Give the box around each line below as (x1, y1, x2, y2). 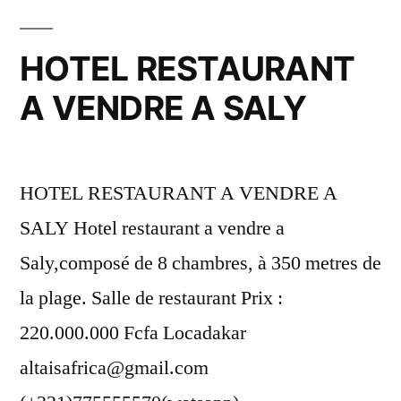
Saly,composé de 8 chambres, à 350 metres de (20, 250, 381, 276)
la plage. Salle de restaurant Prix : (20, 285, 283, 311)
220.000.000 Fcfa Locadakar (20, 320, 246, 346)
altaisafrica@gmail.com (20, 354, 209, 380)
